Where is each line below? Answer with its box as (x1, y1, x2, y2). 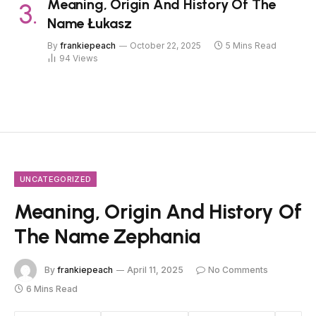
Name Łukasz (47, 15, 132, 32)
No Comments (208, 264, 268, 275)
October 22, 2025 (130, 40, 201, 51)
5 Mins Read (226, 40, 276, 51)
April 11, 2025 (127, 264, 183, 275)
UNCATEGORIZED (20, 174, 92, 185)
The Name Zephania (14, 224, 201, 249)
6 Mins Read (26, 284, 78, 295)
